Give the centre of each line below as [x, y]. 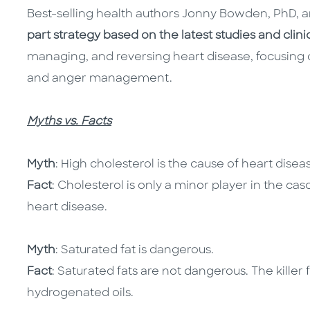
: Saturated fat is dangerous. [135, 251]
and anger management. [101, 79]
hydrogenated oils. [80, 294]
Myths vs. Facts [69, 122]
